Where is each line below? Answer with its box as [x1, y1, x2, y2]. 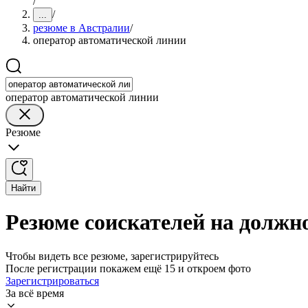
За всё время [5, 287, 64, 299]
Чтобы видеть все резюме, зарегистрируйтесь [5, 250, 219, 262]
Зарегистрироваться [5, 274, 99, 287]
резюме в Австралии [33, 22, 130, 34]
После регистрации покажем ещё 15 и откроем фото [5, 262, 251, 274]
